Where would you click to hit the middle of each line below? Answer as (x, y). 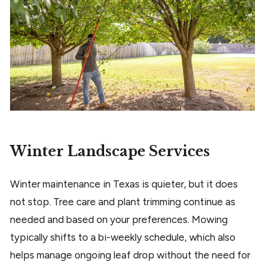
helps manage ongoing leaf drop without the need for (130, 255)
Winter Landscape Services (110, 152)
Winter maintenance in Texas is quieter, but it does (124, 184)
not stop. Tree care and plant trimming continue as (123, 202)
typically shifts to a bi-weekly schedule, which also (123, 237)
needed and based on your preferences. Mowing (119, 220)
